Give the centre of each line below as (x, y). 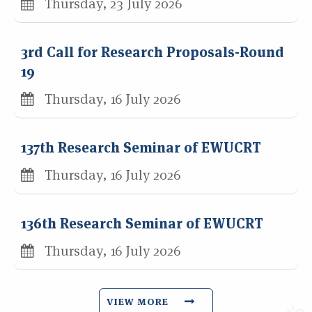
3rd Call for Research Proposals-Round (153, 54)
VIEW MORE (140, 303)
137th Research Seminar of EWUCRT (141, 149)
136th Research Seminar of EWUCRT (142, 225)
